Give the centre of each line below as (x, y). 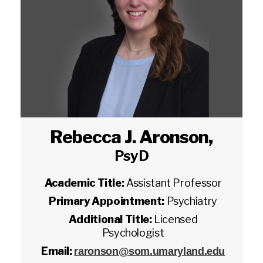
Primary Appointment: (108, 201)
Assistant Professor (174, 183)
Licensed (176, 219)
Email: (58, 251)
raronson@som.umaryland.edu (150, 251)
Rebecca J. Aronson (129, 137)
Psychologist (133, 233)
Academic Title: (85, 183)
